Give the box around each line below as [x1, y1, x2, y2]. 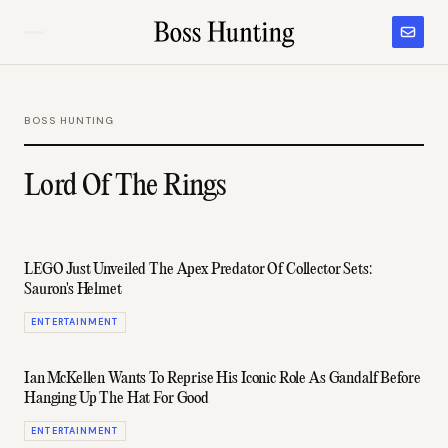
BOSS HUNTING [24, 114, 115, 127]
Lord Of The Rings [24, 170, 226, 203]
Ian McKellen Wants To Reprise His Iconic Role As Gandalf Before [24, 369, 421, 388]
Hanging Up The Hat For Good [24, 389, 209, 408]
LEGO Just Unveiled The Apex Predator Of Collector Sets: [24, 261, 372, 279]
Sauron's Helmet [24, 281, 122, 299]
